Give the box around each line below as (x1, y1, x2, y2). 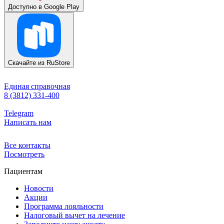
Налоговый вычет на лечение (24, 210, 125, 219)
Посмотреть (4, 149, 44, 158)
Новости (24, 183, 53, 192)
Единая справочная (4, 81, 70, 90)
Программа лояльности (24, 201, 103, 210)
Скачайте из (8, 58, 44, 66)
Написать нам (4, 117, 51, 126)
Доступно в (8, 2, 42, 10)
